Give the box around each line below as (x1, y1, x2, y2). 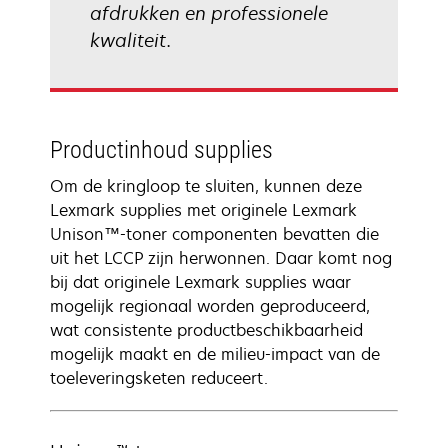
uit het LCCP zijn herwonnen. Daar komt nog (50, 247, 392, 269)
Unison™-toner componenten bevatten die (50, 223, 379, 245)
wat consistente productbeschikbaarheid (50, 319, 363, 341)
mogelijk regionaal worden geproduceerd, (50, 295, 370, 317)
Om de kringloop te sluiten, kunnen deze (50, 175, 362, 197)
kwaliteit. (90, 28, 171, 52)
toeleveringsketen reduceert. (50, 367, 268, 389)
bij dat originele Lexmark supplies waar (50, 271, 351, 293)
